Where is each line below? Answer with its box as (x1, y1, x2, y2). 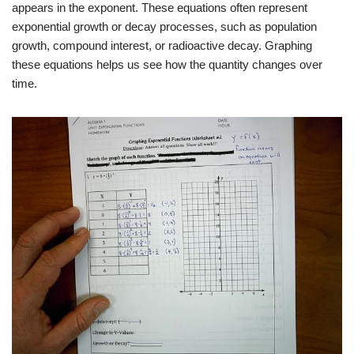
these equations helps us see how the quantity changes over (12, 58, 322, 71)
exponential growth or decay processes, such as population (12, 20, 317, 33)
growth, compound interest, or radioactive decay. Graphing (12, 39, 312, 52)
